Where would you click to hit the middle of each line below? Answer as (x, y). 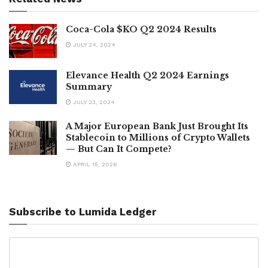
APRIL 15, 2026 (94, 164)
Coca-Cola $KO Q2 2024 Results (141, 29)
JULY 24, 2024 (93, 44)
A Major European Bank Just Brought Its (157, 126)
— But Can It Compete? (119, 149)
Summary (89, 86)
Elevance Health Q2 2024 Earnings (147, 75)
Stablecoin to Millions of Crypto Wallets (158, 137)
